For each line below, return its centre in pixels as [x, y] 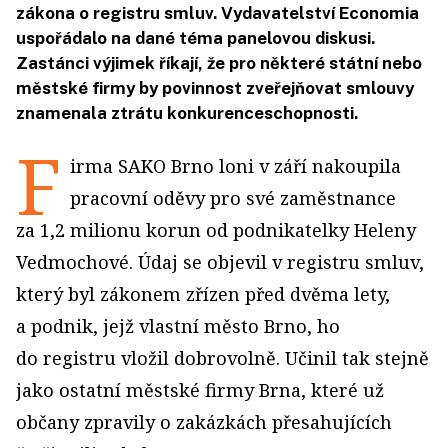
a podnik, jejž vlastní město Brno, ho [178, 326]
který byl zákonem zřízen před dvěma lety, [203, 294]
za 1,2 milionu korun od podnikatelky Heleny [216, 230]
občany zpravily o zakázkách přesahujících [204, 422]
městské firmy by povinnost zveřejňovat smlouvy [215, 88]
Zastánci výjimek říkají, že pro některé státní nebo [219, 63]
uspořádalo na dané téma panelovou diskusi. [195, 38]
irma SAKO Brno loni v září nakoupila [235, 166]
